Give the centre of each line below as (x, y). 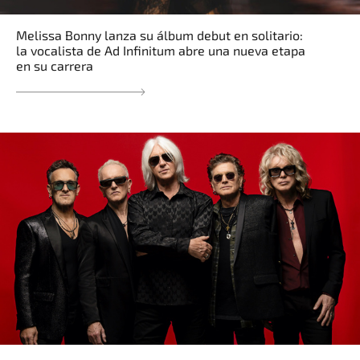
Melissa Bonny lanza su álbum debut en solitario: (160, 35)
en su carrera (55, 66)
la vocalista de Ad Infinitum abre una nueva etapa (161, 51)
